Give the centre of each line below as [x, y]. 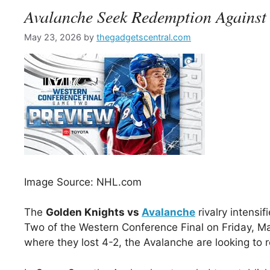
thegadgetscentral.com [144, 37]
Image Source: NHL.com [83, 182]
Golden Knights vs [94, 212]
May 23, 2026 [53, 37]
